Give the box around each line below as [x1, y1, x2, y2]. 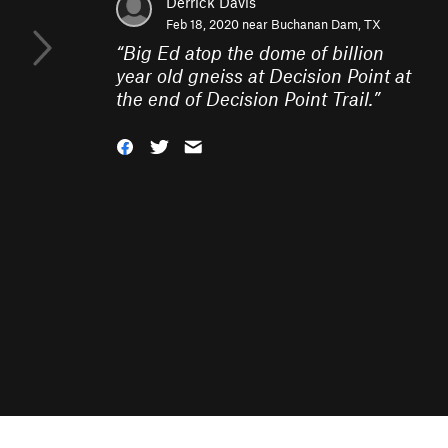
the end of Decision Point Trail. [116, 87, 373, 110]
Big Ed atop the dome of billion [123, 41, 384, 64]
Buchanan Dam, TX [271, 16, 381, 32]
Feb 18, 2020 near [166, 16, 271, 32]
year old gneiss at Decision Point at [116, 64, 411, 87]
